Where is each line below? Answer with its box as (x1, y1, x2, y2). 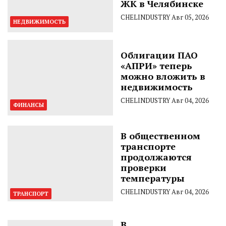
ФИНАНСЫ (13, 101, 44, 108)
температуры (121, 172, 185, 184)
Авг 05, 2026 (172, 12, 209, 22)
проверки (121, 161, 166, 174)
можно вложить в (121, 70, 205, 82)
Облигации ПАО (121, 48, 198, 61)
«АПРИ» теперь (121, 59, 192, 72)
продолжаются (121, 150, 192, 163)
